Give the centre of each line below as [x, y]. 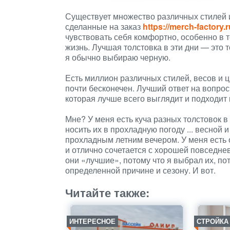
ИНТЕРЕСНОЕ [92, 221]
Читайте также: [107, 193]
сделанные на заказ [104, 26]
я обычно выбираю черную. [118, 57]
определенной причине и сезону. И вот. [140, 170]
